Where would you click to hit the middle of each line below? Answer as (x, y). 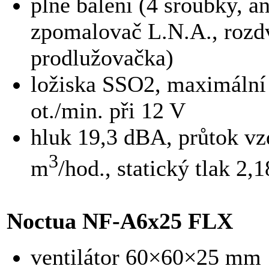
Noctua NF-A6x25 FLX (120, 221)
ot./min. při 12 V (108, 111)
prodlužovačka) (102, 58)
